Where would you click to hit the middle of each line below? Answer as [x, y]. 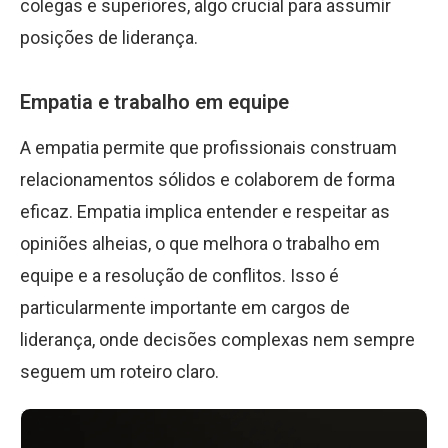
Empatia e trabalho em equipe [154, 102]
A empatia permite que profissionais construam [208, 147]
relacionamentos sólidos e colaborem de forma [207, 179]
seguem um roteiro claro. [119, 371]
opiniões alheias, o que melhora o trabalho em [200, 243]
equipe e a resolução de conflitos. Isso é [179, 275]
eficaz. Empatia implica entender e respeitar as [205, 211]
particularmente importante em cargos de [185, 307]
